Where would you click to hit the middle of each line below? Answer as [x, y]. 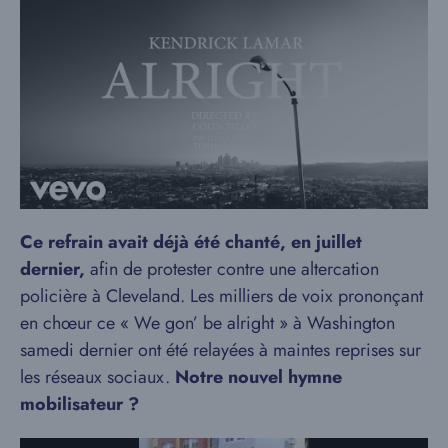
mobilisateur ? [79, 404]
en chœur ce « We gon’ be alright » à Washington [207, 323]
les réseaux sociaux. [97, 377]
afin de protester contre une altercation [232, 269]
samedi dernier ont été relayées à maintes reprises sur [220, 350]
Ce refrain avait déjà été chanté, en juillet [191, 242]
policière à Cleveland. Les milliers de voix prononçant [221, 296]
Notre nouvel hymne [258, 377]
